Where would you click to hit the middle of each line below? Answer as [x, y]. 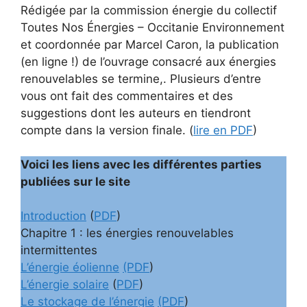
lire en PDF [223, 130]
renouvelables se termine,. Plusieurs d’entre [141, 78]
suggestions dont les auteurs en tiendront [136, 113]
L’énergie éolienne [70, 268]
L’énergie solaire [65, 285]
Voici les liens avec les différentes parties [141, 165]
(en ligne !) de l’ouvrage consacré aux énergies [148, 61]
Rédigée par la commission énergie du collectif [149, 10]
